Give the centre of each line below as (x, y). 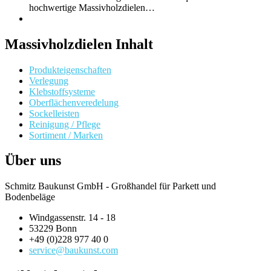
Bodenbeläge (30, 197)
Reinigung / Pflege (65, 124)
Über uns (33, 161)
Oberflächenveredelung (74, 102)
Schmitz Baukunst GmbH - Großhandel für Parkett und (110, 186)
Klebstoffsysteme (62, 91)
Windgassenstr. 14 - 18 (72, 218)
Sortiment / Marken (66, 135)
